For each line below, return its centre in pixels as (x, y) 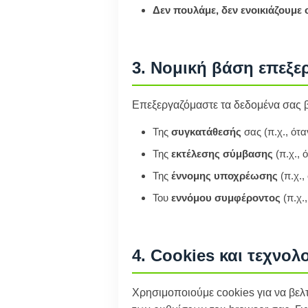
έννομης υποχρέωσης (224, 176)
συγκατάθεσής (206, 132)
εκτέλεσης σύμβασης (222, 154)
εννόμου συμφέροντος (226, 198)
